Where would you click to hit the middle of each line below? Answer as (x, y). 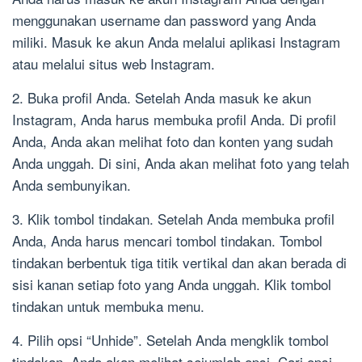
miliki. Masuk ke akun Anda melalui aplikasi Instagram (176, 42)
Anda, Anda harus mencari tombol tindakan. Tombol (167, 241)
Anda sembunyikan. (72, 185)
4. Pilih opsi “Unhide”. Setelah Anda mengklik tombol (170, 340)
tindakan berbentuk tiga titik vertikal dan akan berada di (179, 263)
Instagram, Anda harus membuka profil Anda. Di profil (174, 120)
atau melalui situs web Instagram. (114, 64)
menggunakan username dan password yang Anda (164, 20)
